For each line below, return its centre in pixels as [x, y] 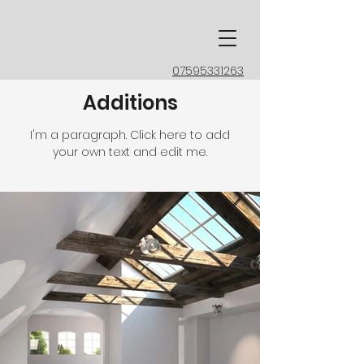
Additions [130, 103]
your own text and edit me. [130, 152]
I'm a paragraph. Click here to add [130, 135]
